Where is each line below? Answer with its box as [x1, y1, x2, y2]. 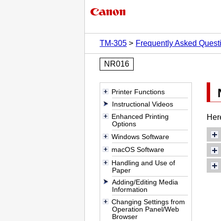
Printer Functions [111, 87, 165, 96]
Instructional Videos [112, 100, 174, 108]
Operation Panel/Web [112, 205, 180, 214]
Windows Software [111, 132, 169, 141]
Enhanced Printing [111, 112, 169, 120]
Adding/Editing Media [112, 178, 179, 186]
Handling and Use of [111, 158, 175, 167]
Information [112, 185, 148, 194]
